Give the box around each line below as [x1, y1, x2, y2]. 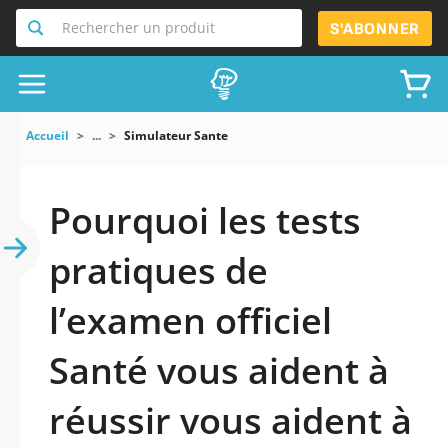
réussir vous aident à [49, 396, 412, 445]
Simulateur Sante [124, 127, 228, 144]
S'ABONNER [330, 19, 420, 38]
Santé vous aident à [49, 346, 389, 395]
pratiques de [49, 246, 268, 295]
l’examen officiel [49, 296, 332, 345]
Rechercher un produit [62, 18, 215, 37]
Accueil [26, 127, 69, 144]
